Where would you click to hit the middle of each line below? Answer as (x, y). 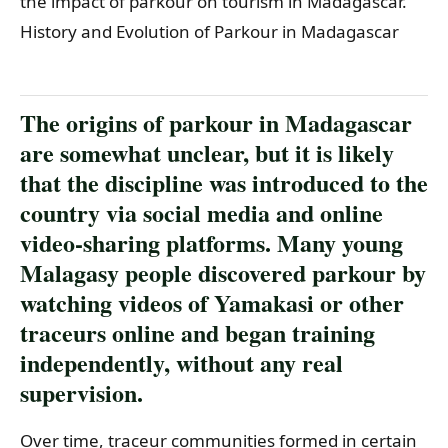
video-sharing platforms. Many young (211, 243)
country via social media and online (201, 213)
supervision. (81, 393)
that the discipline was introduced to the (224, 183)
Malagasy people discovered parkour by (223, 273)
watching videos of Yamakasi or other (212, 303)
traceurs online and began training (197, 333)
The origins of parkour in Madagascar (216, 123)
